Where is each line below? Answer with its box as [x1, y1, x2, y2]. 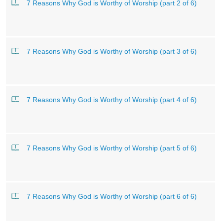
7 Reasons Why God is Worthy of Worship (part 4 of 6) [27, 96, 197, 104]
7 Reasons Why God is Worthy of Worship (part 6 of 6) [27, 192, 197, 200]
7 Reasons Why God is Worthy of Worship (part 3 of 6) [27, 47, 197, 55]
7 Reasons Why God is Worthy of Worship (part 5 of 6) [27, 144, 197, 152]
